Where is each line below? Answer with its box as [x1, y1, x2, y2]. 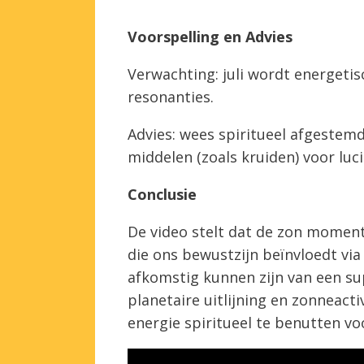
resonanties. [128, 86, 214, 106]
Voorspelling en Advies [128, 26, 292, 46]
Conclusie [128, 184, 197, 204]
